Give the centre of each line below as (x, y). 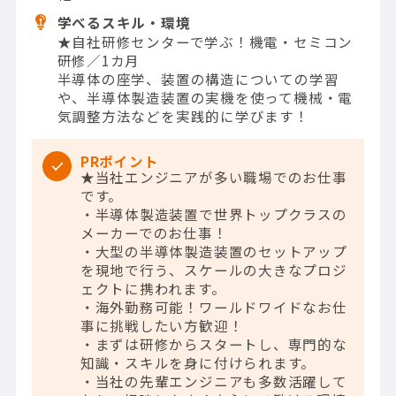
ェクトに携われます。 (153, 289)
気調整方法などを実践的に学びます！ (183, 115)
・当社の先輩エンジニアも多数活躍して (213, 381)
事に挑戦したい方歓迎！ (162, 326)
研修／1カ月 (99, 60)
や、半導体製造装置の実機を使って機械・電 (205, 97)
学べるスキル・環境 (124, 22)
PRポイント (119, 161)
